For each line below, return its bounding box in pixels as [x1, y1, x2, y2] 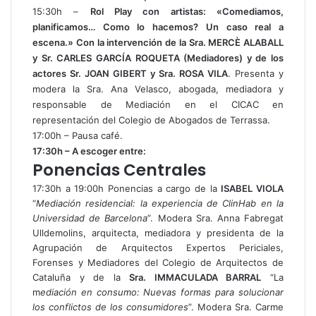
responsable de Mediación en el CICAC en [32, 99, 284, 110]
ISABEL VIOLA [221, 183, 284, 194]
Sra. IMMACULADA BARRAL [129, 272, 262, 283]
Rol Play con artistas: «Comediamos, [90, 6, 284, 17]
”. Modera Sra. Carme [188, 301, 284, 312]
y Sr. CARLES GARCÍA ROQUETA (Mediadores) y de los [32, 52, 284, 63]
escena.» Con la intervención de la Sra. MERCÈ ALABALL [32, 37, 284, 48]
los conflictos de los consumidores [32, 301, 188, 312]
